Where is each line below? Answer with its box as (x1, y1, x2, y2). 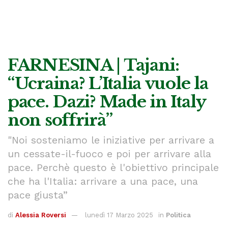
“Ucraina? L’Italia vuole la (8, 73, 208, 94)
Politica (166, 211, 191, 219)
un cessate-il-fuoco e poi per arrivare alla (8, 148, 211, 160)
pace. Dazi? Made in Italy (8, 92, 206, 112)
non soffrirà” (8, 110, 112, 130)
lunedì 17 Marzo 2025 (85, 211, 153, 219)
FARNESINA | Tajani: (8, 55, 179, 75)
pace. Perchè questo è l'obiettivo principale (8, 161, 219, 174)
